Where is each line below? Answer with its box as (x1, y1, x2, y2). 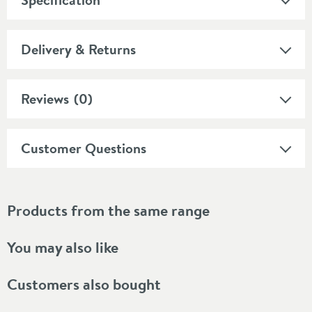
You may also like (7, 236, 118, 258)
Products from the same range (7, 199, 210, 221)
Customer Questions (21, 138, 146, 157)
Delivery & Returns (21, 39, 136, 58)
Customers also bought (7, 273, 161, 295)
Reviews (21, 88, 69, 108)
